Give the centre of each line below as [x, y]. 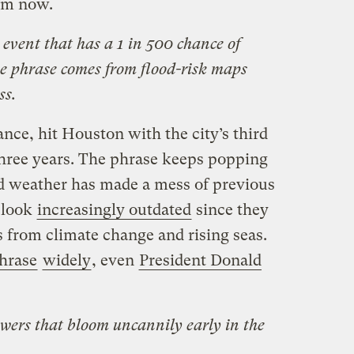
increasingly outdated [114, 210]
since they [230, 210]
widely [66, 261]
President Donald [200, 261]
